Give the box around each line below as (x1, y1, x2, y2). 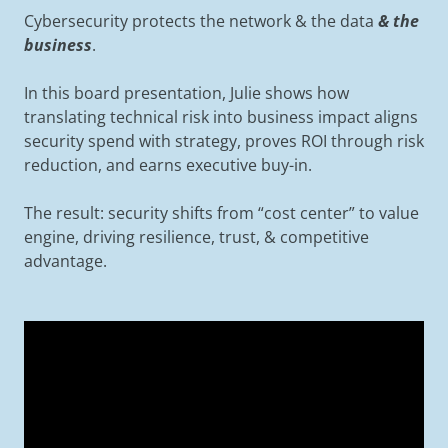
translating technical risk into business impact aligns (24, 106, 418, 128)
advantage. (24, 250, 107, 272)
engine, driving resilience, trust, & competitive (24, 226, 369, 248)
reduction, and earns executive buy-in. (24, 154, 312, 176)
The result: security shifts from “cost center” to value (24, 202, 419, 224)
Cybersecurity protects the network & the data (24, 10, 378, 32)
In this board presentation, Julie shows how (24, 82, 349, 104)
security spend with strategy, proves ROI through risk (24, 130, 424, 152)
